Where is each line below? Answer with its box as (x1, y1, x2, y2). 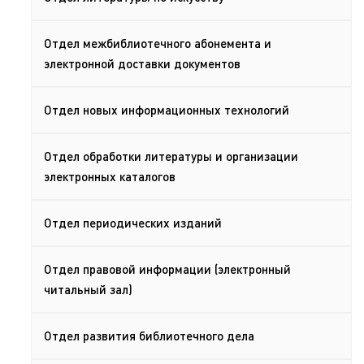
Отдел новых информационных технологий (44, 102, 289, 118)
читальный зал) (44, 281, 132, 297)
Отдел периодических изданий (44, 214, 222, 231)
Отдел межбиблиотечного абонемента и (44, 35, 271, 51)
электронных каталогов (44, 168, 175, 184)
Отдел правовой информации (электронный (44, 261, 291, 277)
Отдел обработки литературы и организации (44, 148, 298, 164)
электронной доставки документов (44, 55, 240, 71)
